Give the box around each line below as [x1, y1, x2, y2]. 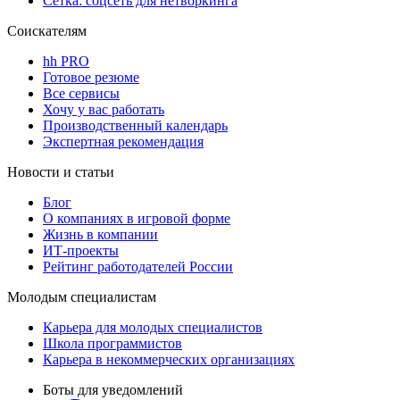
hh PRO [43, 53, 89, 69]
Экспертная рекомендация [43, 133, 204, 149]
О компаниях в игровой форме [43, 210, 230, 226]
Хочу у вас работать [43, 101, 164, 117]
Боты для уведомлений [43, 381, 183, 397]
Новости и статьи [7, 163, 114, 179]
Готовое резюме [43, 69, 139, 85]
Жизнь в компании [43, 226, 158, 242]
